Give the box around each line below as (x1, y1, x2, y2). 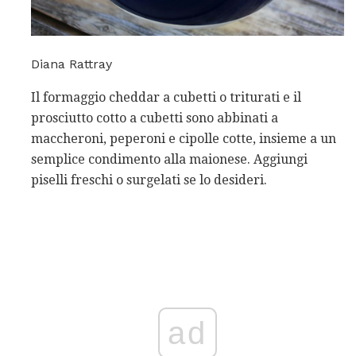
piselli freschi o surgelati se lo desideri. (31, 172, 267, 188)
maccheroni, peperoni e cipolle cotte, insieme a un (31, 131, 336, 147)
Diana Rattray (31, 56, 112, 72)
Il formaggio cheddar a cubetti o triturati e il (31, 90, 301, 106)
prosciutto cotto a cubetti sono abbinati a (31, 110, 278, 126)
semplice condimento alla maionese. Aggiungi (31, 152, 308, 168)
